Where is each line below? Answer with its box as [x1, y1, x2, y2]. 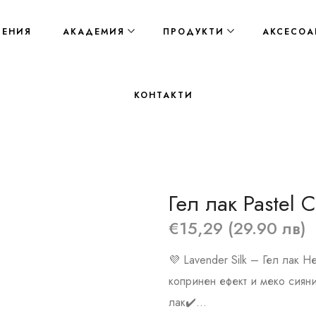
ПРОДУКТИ [163, 25, 224, 38]
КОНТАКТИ [134, 89, 193, 102]
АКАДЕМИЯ [63, 25, 125, 38]
